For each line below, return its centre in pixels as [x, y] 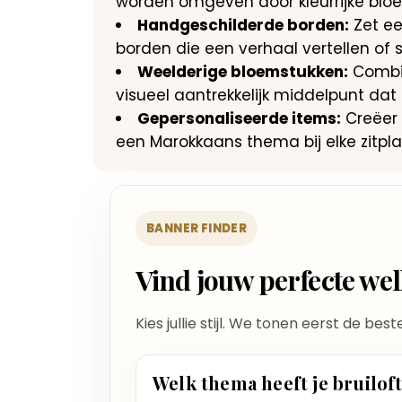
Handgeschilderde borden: [243, 25]
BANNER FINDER [197, 228]
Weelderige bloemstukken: [243, 72]
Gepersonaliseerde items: [239, 118]
